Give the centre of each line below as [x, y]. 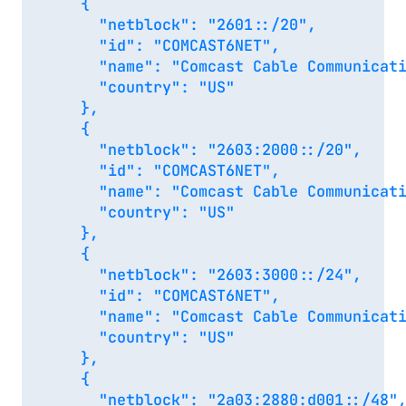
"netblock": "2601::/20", [180, 25]
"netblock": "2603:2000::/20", [203, 150]
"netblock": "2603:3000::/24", [203, 275]
